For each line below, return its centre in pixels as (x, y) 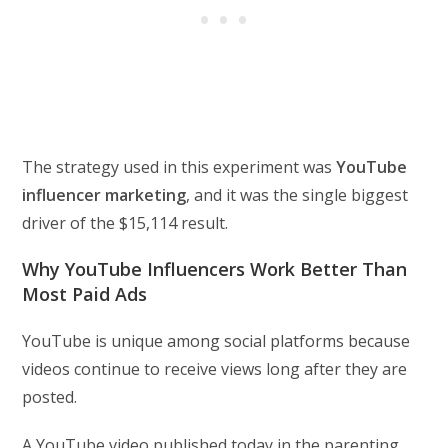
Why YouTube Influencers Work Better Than (215, 269)
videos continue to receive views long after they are (215, 369)
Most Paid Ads (85, 294)
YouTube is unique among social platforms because (216, 341)
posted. (50, 397)
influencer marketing (104, 195)
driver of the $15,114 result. (125, 223)
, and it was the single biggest (297, 195)
